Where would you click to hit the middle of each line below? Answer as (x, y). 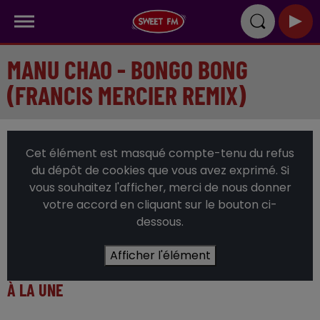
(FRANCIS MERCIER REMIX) (126, 95)
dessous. (160, 222)
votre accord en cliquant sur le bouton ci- (160, 205)
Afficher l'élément (160, 255)
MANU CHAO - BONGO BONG (127, 69)
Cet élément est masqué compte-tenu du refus (160, 153)
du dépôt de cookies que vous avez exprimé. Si (160, 170)
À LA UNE (35, 290)
